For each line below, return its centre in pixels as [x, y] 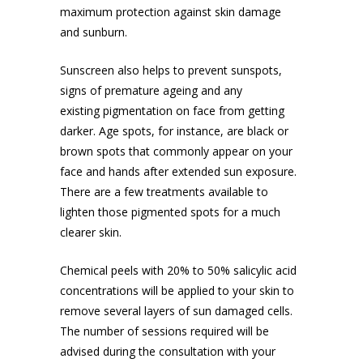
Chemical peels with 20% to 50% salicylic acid [178, 270]
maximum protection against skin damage [171, 12]
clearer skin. [91, 232]
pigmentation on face [159, 111]
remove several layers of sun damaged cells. [176, 311]
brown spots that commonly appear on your [176, 151]
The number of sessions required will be [164, 331]
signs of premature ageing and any [151, 90]
